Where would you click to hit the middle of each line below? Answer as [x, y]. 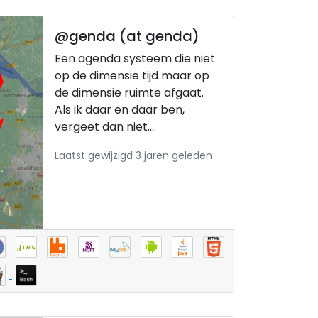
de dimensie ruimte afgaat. [129, 93]
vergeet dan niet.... [105, 127]
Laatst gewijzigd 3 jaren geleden [133, 155]
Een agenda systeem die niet [135, 59]
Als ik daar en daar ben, [120, 110]
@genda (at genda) [127, 36]
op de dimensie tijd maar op [132, 76]
